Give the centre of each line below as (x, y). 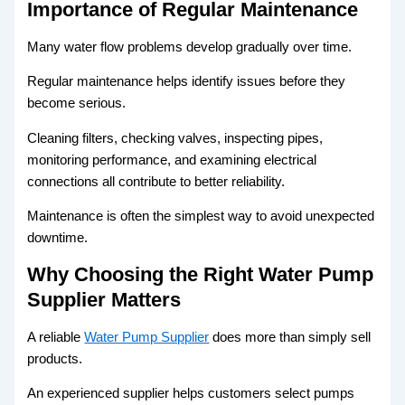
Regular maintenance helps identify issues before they (187, 82)
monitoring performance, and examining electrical (172, 160)
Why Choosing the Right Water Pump (201, 274)
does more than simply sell (290, 337)
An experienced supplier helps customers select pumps (191, 394)
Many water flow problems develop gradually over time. (190, 47)
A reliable (56, 337)
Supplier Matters (104, 300)
